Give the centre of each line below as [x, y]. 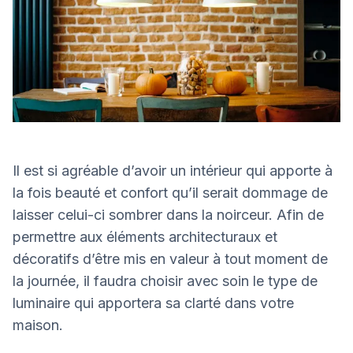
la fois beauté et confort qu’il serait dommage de [170, 192]
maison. [38, 325]
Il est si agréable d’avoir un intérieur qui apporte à [173, 170]
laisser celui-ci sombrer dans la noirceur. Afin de [168, 214]
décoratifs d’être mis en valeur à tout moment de [170, 258]
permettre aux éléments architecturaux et [145, 236]
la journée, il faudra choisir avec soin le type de [165, 281]
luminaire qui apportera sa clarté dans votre [153, 303]
